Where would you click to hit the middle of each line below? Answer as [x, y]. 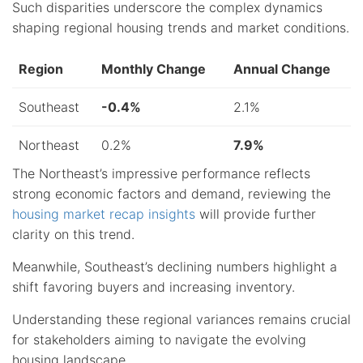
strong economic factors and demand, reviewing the [171, 193]
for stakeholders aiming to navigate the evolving [159, 339]
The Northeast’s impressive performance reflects [161, 173]
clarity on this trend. [73, 234]
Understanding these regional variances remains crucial [181, 319]
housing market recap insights [104, 214]
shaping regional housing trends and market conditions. [181, 27]
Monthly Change [154, 68]
